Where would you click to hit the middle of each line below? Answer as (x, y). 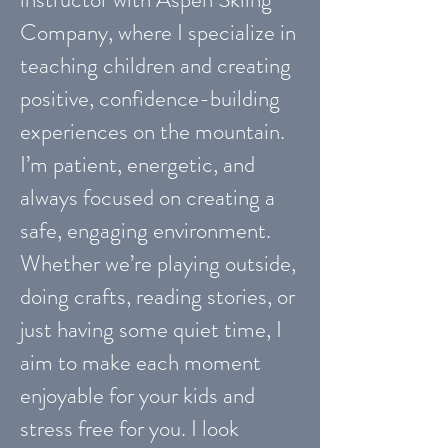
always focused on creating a (147, 197)
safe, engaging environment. (145, 230)
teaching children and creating (155, 65)
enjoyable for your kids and (137, 395)
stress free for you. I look (129, 428)
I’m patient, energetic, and (137, 164)
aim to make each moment (140, 362)
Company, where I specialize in (158, 32)
